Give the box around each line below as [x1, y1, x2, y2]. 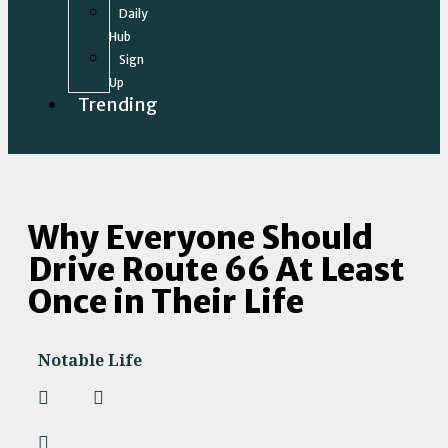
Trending [78, 93, 158, 116]
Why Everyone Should [28, 218, 373, 258]
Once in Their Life [28, 282, 304, 322]
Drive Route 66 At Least [28, 250, 405, 290]
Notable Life [38, 349, 142, 372]
